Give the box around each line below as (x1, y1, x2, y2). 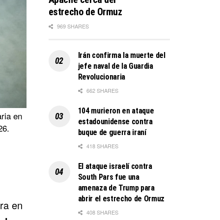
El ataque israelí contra (78, 161, 152, 171)
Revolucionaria (78, 72, 126, 82)
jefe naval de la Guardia (78, 61, 153, 71)
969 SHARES (55, 22, 89, 30)
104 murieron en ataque (78, 106, 154, 115)
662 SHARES (84, 86, 118, 94)
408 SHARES (84, 208, 118, 216)
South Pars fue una (78, 172, 139, 182)
